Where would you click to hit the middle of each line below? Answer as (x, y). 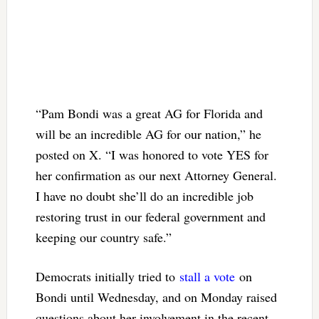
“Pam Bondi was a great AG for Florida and (149, 114)
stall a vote (207, 277)
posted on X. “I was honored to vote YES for (152, 155)
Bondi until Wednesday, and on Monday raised (156, 297)
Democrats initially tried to (107, 277)
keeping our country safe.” (103, 237)
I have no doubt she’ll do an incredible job (144, 196)
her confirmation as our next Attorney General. (156, 176)
